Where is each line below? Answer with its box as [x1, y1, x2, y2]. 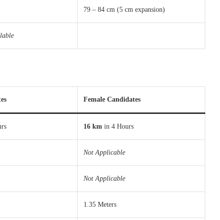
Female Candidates [83, 96, 140, 103]
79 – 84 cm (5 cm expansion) [83, 6, 165, 13]
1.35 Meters [83, 201, 116, 208]
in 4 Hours [102, 123, 134, 130]
